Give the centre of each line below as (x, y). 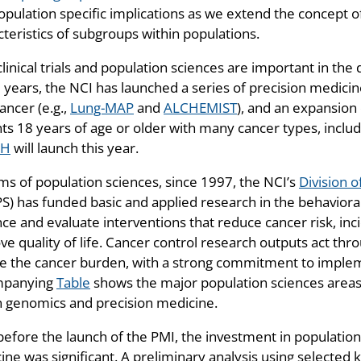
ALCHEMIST (200, 108)
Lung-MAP (102, 108)
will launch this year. (75, 148)
